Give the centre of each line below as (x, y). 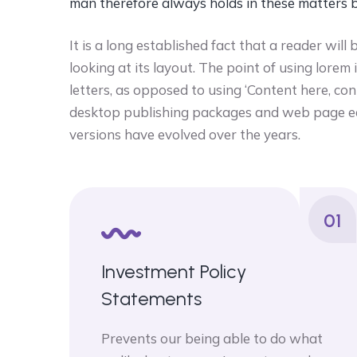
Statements (151, 298)
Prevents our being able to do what (212, 338)
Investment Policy (174, 271)
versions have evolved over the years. (185, 134)
